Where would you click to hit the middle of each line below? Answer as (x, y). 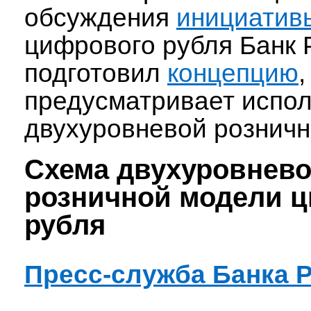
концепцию (233, 73)
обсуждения (100, 18)
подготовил (96, 73)
